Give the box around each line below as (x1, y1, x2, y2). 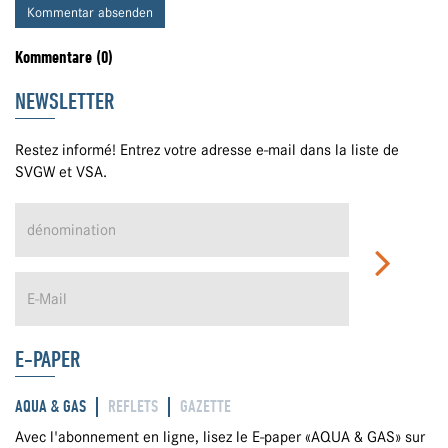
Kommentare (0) (15, 47, 113, 68)
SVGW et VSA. (15, 163, 107, 182)
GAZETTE (180, 396, 231, 417)
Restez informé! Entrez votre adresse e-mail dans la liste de (15, 141, 399, 160)
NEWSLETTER (15, 87, 114, 115)
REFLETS (108, 396, 158, 417)
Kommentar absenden (27, 4, 153, 21)
